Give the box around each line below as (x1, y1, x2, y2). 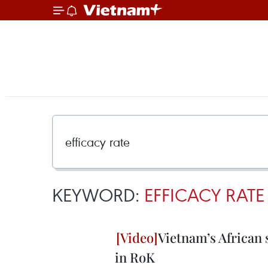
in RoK (115, 248, 155, 266)
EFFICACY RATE (144, 182, 264, 207)
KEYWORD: (52, 182, 144, 207)
